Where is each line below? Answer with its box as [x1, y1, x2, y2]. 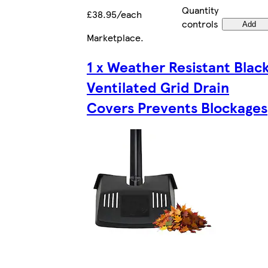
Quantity [182, 2, 218, 17]
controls [182, 16, 218, 31]
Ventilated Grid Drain [87, 76, 229, 97]
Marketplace [87, 30, 141, 44]
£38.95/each [87, 7, 142, 21]
